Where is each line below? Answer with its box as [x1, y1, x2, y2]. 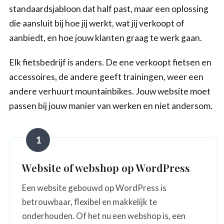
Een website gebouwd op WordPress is [22, 182, 166, 193]
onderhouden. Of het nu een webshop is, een [22, 210, 185, 221]
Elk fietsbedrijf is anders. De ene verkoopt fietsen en [9, 56, 211, 67]
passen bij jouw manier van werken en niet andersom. [9, 100, 212, 111]
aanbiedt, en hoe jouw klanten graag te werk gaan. [9, 32, 202, 43]
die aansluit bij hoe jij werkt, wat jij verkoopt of [9, 17, 184, 28]
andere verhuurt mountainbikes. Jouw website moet [9, 85, 210, 96]
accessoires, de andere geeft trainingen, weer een [9, 71, 203, 82]
